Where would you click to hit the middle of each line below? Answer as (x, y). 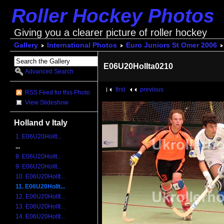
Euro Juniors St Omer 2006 (171, 45)
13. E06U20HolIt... (40, 207)
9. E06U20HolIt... (39, 167)
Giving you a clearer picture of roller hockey (110, 32)
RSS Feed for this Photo (58, 92)
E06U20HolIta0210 (138, 66)
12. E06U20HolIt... (40, 197)
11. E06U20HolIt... (40, 187)
